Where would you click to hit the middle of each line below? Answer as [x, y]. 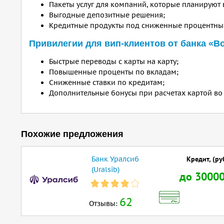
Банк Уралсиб [115, 159]
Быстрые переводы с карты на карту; [114, 61]
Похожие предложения [72, 134]
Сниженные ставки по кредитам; [107, 82]
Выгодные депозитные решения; [107, 15]
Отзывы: [104, 203]
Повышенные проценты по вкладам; [114, 72]
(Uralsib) [105, 169]
